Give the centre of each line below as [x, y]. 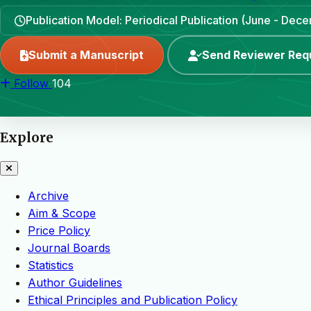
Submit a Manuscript [86, 55]
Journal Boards [69, 248]
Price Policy [59, 231]
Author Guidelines [75, 283]
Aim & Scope [62, 213]
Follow [31, 83]
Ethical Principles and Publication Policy [133, 300]
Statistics [51, 266]
